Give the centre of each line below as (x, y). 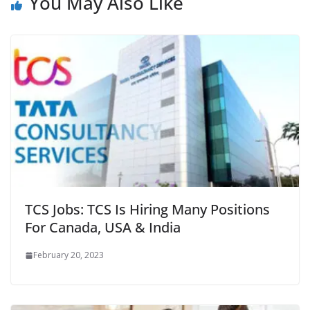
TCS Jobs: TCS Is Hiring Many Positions (147, 210)
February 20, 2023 (69, 255)
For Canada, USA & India (103, 228)
